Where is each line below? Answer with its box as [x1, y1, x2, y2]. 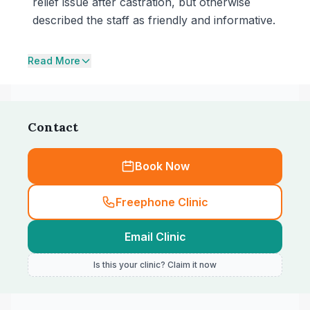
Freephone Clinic [116, 195, 208, 209]
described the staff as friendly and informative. [33, 13, 275, 27]
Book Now [134, 159, 190, 173]
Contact [28, 119, 78, 135]
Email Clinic [124, 230, 186, 244]
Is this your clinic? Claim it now [93, 259, 217, 270]
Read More [28, 55, 80, 66]
